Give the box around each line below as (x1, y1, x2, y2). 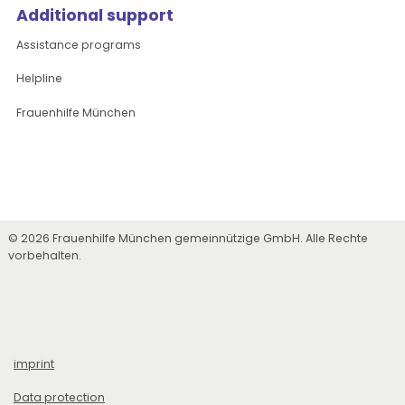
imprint (14, 355, 54, 372)
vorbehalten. (8, 248, 82, 264)
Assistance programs (16, 37, 142, 53)
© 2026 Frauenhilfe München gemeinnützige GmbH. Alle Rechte (8, 231, 369, 247)
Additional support (16, 4, 174, 27)
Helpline (16, 71, 63, 87)
